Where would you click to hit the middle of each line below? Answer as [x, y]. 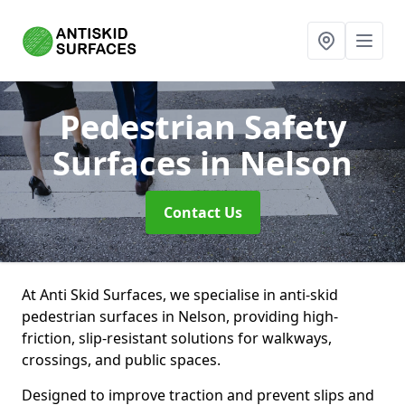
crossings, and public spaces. [121, 360]
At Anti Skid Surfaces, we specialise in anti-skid [180, 295]
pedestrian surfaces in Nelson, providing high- [180, 316]
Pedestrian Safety [202, 127]
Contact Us [202, 212]
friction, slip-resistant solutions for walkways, [177, 338]
